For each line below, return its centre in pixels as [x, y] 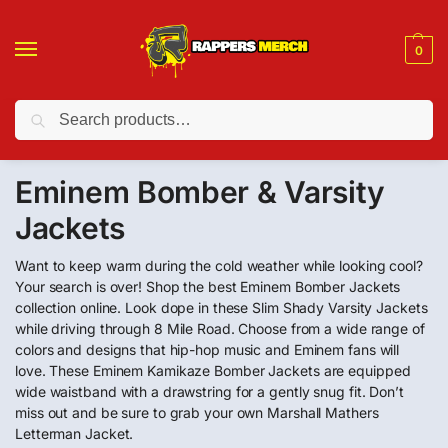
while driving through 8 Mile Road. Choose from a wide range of [220, 328]
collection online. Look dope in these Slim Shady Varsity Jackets [221, 307]
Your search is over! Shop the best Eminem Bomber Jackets [208, 286]
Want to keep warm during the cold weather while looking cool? [219, 265]
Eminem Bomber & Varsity [200, 192]
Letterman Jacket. [74, 433]
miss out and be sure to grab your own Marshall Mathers [197, 412]
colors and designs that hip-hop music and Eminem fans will [207, 349]
